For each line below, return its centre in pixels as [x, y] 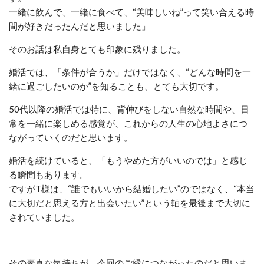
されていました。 [44, 217]
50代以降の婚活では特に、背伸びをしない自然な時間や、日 [129, 109]
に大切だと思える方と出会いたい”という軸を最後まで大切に [130, 202]
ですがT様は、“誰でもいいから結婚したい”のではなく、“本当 [132, 188]
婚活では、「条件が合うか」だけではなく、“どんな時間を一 [130, 72]
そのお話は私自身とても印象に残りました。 [97, 49]
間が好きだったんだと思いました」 [80, 26]
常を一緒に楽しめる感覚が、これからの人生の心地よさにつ [128, 123]
